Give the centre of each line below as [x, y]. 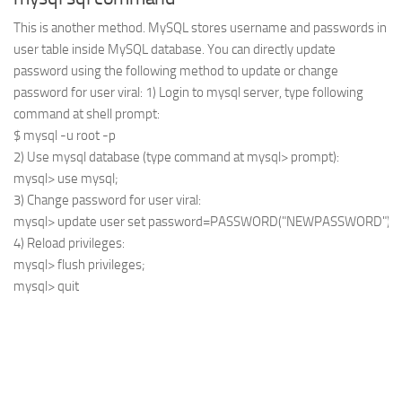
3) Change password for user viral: [107, 200]
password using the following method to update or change [176, 71]
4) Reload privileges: [69, 243]
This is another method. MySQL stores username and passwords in [200, 28]
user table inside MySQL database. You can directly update [175, 49]
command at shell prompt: [87, 114]
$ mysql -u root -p [65, 135]
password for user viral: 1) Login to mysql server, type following [188, 92]
